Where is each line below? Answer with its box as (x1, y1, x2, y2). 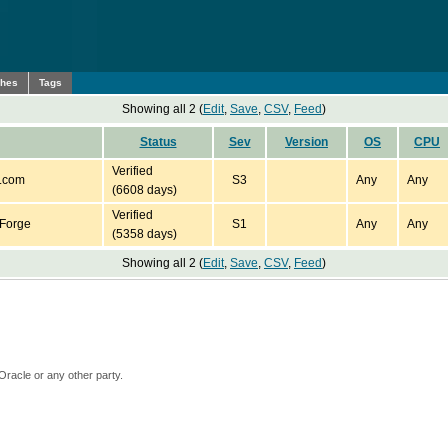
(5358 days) (112, 227, 177, 241)
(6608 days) (112, 183, 177, 197)
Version (285, 135, 328, 149)
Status (139, 135, 177, 149)
